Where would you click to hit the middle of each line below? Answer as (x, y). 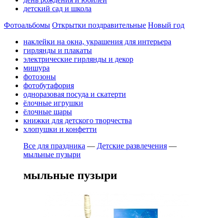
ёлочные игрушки (53, 103)
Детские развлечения (132, 146)
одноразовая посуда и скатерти (75, 94)
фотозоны (40, 77)
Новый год (166, 25)
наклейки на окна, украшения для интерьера (97, 42)
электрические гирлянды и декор (78, 59)
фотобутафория (49, 85)
